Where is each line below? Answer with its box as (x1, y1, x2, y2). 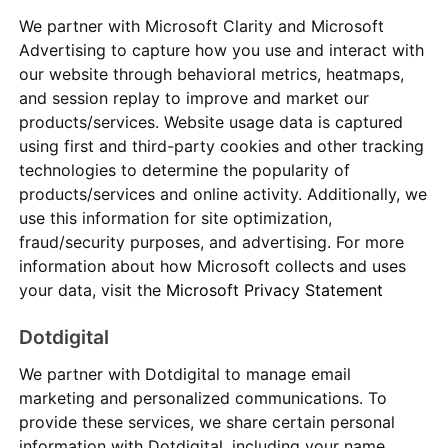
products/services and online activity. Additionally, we (19, 183, 428, 204)
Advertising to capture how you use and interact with (19, 39, 425, 60)
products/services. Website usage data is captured (19, 111, 404, 132)
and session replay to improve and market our (19, 87, 370, 108)
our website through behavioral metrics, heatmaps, (19, 63, 405, 84)
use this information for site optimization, (19, 207, 333, 228)
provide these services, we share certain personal (19, 412, 396, 433)
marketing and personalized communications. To (19, 388, 388, 409)
